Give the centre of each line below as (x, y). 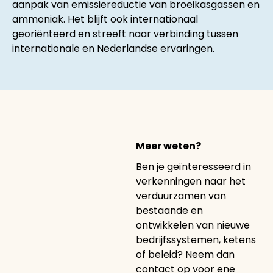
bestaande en (169, 210)
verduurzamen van (181, 196)
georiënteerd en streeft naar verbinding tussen (125, 34)
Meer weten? (168, 146)
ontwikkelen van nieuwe (193, 225)
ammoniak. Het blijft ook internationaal (105, 19)
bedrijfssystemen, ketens (196, 239)
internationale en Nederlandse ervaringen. (113, 48)
